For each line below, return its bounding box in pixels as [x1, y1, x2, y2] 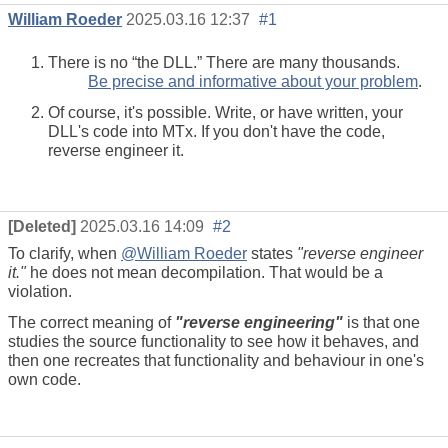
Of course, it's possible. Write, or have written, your [48, 104, 403, 122]
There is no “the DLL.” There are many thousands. [48, 54, 400, 72]
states [247, 244, 297, 262]
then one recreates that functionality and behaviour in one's [8, 351, 424, 369]
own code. [8, 370, 81, 388]
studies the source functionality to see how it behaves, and [8, 332, 419, 350]
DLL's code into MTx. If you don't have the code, [48, 123, 385, 141]
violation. [8, 282, 72, 300]
